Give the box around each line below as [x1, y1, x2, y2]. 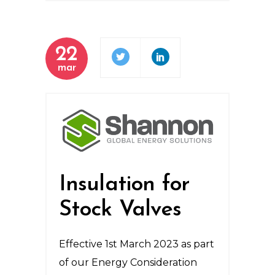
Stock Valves [59, 199, 182, 222]
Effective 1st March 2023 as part [59, 238, 214, 250]
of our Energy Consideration [59, 257, 197, 269]
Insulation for [59, 174, 190, 196]
